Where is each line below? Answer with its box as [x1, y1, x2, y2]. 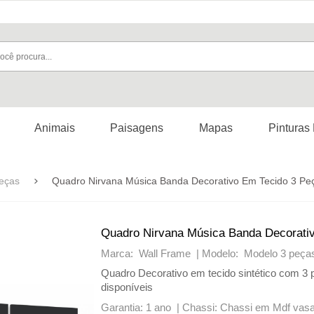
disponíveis [101, 281, 153, 293]
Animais [34, 122, 75, 134]
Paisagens [109, 122, 163, 134]
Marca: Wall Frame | [101, 247, 202, 259]
